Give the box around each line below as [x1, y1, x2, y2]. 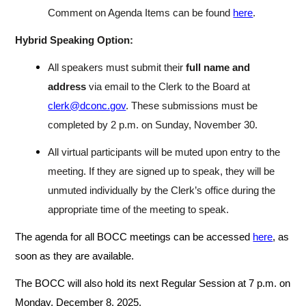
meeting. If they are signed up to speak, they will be [48, 166, 275, 177]
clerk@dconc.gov [48, 100, 126, 111]
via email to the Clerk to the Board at [86, 81, 251, 92]
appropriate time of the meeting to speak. [48, 204, 229, 215]
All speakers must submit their [48, 62, 186, 73]
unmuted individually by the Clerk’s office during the [48, 185, 276, 196]
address [48, 81, 87, 92]
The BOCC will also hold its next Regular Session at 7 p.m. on [15, 278, 291, 289]
